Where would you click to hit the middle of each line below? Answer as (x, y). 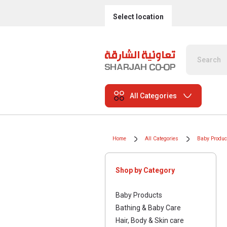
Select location (138, 16)
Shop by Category (145, 170)
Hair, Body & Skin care (150, 220)
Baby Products (139, 195)
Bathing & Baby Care (148, 208)
